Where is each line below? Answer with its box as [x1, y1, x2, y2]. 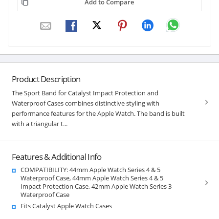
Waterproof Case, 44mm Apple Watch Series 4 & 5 [20, 173, 163, 182]
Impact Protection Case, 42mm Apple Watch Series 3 [20, 181, 172, 191]
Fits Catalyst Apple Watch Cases [20, 201, 112, 210]
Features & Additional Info [11, 151, 102, 162]
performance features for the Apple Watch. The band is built [11, 109, 185, 118]
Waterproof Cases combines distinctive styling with [11, 98, 159, 108]
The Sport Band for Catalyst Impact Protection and [11, 88, 158, 97]
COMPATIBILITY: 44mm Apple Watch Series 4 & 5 [20, 165, 160, 174]
